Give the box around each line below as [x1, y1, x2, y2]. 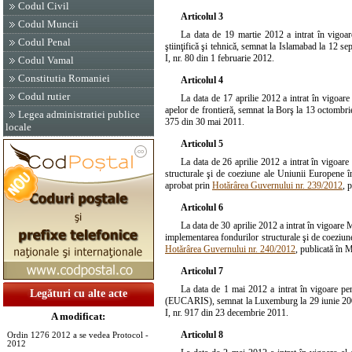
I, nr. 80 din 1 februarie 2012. [165, 52, 274, 64]
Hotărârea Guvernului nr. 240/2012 [165, 243, 295, 255]
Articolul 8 [181, 328, 223, 340]
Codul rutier [18, 90, 70, 102]
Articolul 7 [181, 265, 223, 277]
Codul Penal [18, 36, 71, 48]
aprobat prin [165, 179, 212, 191]
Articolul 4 [181, 74, 223, 86]
